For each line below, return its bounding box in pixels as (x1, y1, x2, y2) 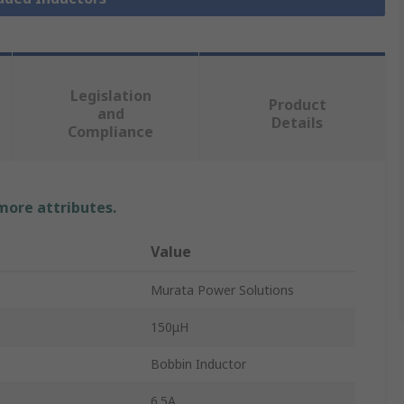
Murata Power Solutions (151, 281, 294, 299)
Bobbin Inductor (151, 355, 246, 373)
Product (268, 95, 326, 115)
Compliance (68, 122, 154, 142)
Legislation (69, 86, 151, 106)
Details (271, 113, 324, 133)
